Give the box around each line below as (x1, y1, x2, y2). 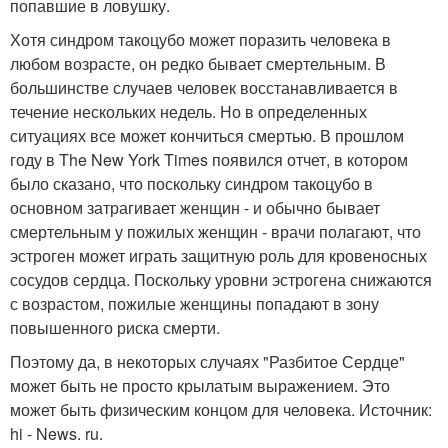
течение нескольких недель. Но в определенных (10, 100, 367, 124)
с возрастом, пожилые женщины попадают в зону (10, 292, 379, 316)
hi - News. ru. (10, 422, 103, 446)
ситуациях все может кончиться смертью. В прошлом (10, 124, 404, 148)
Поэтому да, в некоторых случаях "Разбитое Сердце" (10, 350, 405, 374)
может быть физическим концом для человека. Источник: (10, 398, 432, 422)
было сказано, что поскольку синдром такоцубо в (10, 172, 373, 196)
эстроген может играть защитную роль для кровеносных (10, 244, 427, 268)
